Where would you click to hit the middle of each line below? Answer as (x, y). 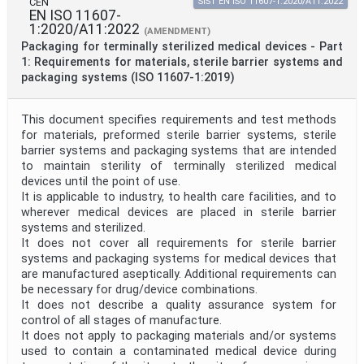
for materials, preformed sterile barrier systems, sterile (179, 136)
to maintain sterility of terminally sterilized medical (179, 167)
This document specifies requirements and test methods (179, 120)
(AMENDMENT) (177, 32)
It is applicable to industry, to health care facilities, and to (179, 197)
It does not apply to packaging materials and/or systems (179, 336)
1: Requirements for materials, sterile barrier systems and (182, 63)
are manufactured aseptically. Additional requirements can (179, 275)
